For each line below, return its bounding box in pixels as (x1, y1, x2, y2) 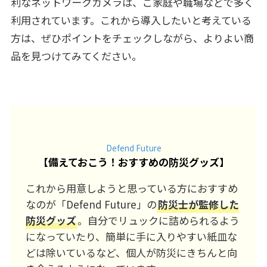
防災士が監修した (158, 197, 240, 212)
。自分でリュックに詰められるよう (77, 213, 240, 228)
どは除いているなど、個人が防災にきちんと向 (26, 245, 238, 260)
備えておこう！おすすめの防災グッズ (48, 154, 219, 170)
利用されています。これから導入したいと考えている (10, 12, 252, 27)
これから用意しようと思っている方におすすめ (26, 181, 238, 196)
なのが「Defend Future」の (26, 197, 157, 212)
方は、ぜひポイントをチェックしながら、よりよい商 (10, 30, 254, 45)
